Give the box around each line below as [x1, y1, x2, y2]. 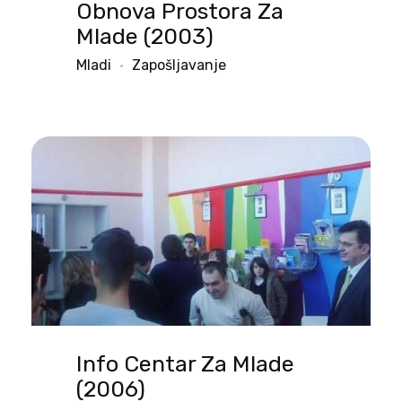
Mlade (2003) [76, 22, 214, 49]
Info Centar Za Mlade [76, 350, 294, 377]
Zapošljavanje [132, 56, 226, 74]
